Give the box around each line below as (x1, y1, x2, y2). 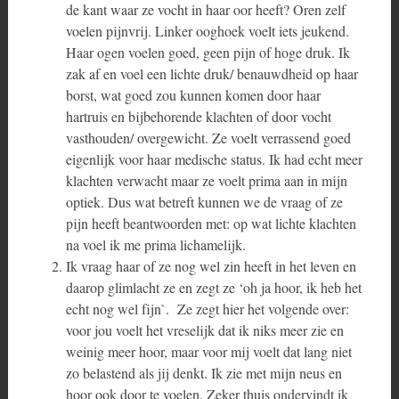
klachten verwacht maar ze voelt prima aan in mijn (65, 171, 347, 190)
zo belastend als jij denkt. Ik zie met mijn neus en (65, 363, 342, 382)
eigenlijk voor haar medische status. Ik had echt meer (65, 150, 362, 168)
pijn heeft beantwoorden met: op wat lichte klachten (65, 214, 356, 232)
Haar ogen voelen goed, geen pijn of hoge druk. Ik (65, 43, 350, 61)
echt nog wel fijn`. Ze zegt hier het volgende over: (65, 299, 349, 318)
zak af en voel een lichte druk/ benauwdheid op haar (65, 64, 358, 83)
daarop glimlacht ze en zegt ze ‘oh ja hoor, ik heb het (65, 278, 362, 297)
